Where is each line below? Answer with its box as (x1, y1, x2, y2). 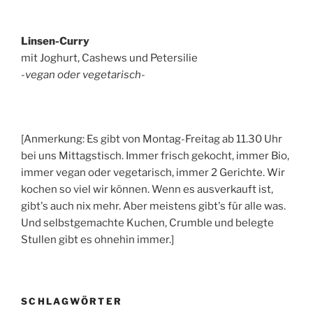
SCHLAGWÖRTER (21, 296, 123, 307)
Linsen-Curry (21, 35, 89, 48)
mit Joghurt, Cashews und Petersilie (21, 52, 198, 65)
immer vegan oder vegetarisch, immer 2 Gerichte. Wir (21, 166, 285, 179)
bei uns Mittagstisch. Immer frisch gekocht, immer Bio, (21, 149, 289, 162)
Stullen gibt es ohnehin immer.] (21, 233, 174, 246)
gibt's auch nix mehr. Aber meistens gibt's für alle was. (21, 199, 286, 212)
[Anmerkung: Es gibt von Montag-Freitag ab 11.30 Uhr (21, 132, 282, 145)
